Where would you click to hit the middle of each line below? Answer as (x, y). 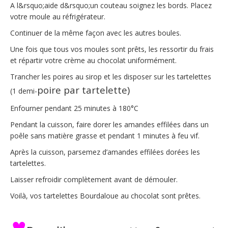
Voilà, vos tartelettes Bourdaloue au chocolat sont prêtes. (105, 196)
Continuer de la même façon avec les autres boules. (96, 33)
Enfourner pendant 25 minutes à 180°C (74, 108)
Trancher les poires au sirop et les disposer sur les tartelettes (111, 77)
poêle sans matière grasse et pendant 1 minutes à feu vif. (105, 136)
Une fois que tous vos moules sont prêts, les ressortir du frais (112, 49)
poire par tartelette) (83, 90)
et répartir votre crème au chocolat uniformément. (93, 61)
